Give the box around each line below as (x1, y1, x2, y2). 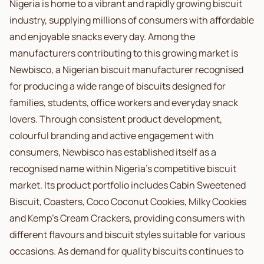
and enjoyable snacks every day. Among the (9, 30, 195, 43)
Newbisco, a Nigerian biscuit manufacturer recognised (9, 63, 243, 76)
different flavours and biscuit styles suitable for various (9, 228, 245, 241)
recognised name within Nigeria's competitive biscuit (9, 162, 236, 175)
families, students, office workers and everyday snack (9, 96, 238, 109)
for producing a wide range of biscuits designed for (9, 80, 226, 93)
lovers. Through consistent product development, (9, 113, 222, 126)
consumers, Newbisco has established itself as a (9, 146, 216, 159)
